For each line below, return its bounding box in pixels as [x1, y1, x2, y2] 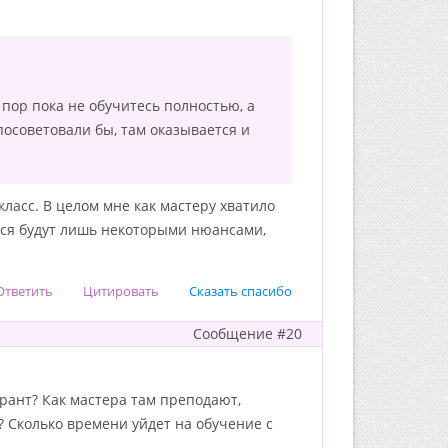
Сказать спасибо [189, 282, 292, 300]
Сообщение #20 [193, 324, 302, 343]
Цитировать [83, 282, 159, 300]
